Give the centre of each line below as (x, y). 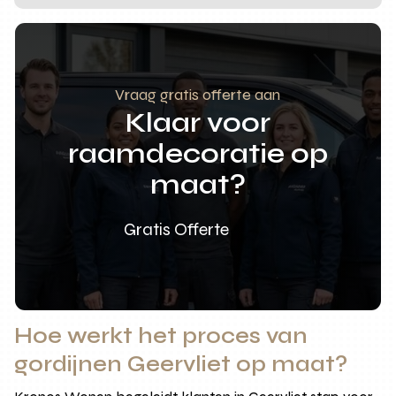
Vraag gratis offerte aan (198, 94)
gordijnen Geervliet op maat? (181, 364)
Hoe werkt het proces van (161, 335)
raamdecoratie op (198, 153)
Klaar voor (198, 122)
